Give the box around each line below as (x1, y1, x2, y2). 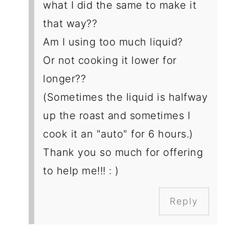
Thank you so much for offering (43, 146, 203, 159)
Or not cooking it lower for (43, 54, 177, 67)
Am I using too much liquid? (43, 36, 183, 49)
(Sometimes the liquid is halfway (43, 91, 208, 104)
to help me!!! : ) (43, 165, 119, 177)
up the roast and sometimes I (43, 109, 191, 122)
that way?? (43, 17, 98, 30)
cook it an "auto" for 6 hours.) (43, 128, 193, 141)
